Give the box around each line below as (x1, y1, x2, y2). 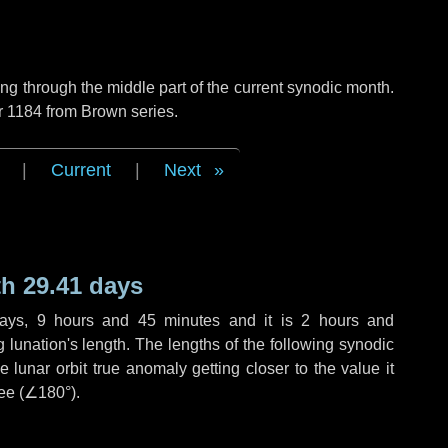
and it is (220, 312, 302, 329)
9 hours (36, 312, 95, 329)
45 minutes (137, 312, 221, 329)
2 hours (301, 312, 359, 329)
